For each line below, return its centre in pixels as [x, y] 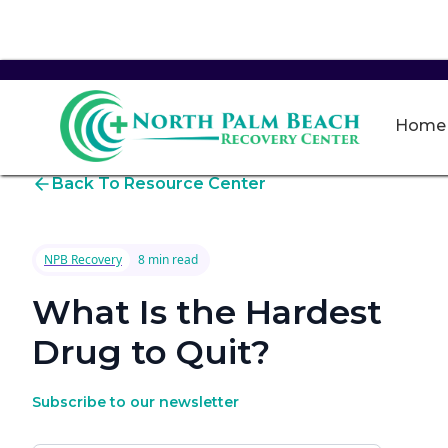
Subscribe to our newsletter [135, 402]
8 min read [168, 259]
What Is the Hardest [207, 312]
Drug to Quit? [151, 352]
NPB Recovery [83, 259]
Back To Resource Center [159, 183]
